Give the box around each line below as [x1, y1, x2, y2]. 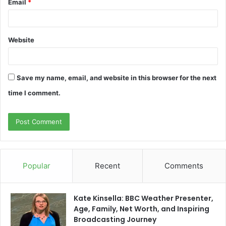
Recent [94, 160, 120, 171]
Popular [22, 160, 50, 171]
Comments [164, 160, 204, 171]
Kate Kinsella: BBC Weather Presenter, [74, 193, 213, 203]
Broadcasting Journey [74, 214, 156, 224]
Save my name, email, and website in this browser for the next [17, 73, 216, 82]
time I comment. [8, 88, 61, 97]
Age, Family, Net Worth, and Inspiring [74, 203, 209, 214]
